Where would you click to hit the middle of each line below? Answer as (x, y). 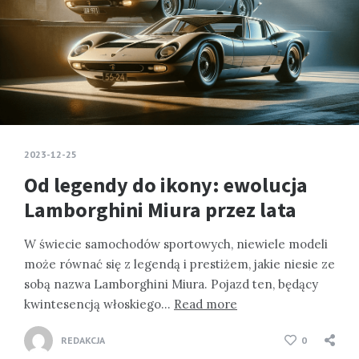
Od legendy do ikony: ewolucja (166, 184)
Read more (206, 304)
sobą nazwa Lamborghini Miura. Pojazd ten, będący (171, 284)
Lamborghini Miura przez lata (160, 209)
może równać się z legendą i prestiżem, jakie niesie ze (179, 264)
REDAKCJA (83, 340)
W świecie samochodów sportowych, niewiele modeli (176, 244)
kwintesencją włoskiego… (99, 304)
